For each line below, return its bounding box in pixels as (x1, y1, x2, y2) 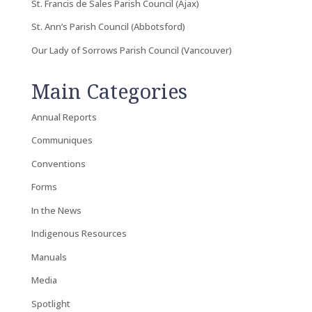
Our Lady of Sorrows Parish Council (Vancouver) (31, 43, 232, 56)
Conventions (31, 157, 86, 170)
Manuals (31, 250, 67, 263)
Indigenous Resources (31, 227, 127, 240)
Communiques (31, 134, 93, 147)
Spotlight (31, 297, 70, 310)
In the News (31, 203, 81, 217)
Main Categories (31, 77, 187, 104)
